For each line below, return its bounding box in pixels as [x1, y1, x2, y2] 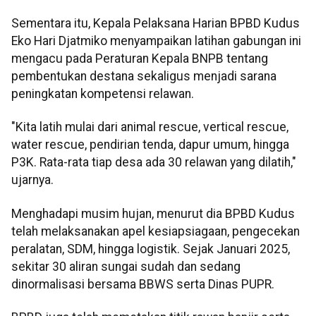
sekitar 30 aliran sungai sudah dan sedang [11, 259, 241, 274]
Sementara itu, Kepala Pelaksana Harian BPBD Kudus [11, 16, 300, 30]
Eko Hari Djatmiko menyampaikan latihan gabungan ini [11, 33, 301, 48]
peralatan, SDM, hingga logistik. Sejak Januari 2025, [11, 241, 290, 256]
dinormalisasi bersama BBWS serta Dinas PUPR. [11, 276, 274, 291]
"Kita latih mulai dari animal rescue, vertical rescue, [11, 120, 288, 135]
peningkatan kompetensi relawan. [11, 86, 194, 101]
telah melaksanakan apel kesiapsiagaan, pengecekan [11, 224, 300, 238]
